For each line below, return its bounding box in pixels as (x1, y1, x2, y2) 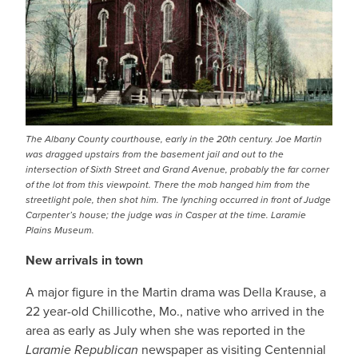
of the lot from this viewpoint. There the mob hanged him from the (26, 177, 310, 192)
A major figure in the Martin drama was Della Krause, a (26, 283, 326, 301)
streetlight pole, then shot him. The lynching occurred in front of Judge (26, 193, 331, 207)
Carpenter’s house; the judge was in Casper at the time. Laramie (26, 208, 306, 222)
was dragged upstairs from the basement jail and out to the (26, 147, 284, 161)
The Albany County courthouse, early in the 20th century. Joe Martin (26, 132, 322, 146)
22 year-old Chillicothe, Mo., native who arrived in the (26, 302, 324, 320)
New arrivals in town (26, 251, 143, 269)
